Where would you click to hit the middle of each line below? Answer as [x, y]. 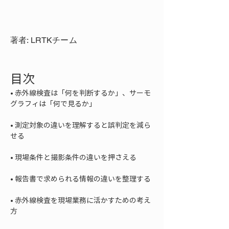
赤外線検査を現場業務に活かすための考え [83, 200]
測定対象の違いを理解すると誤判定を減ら [83, 125]
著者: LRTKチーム [44, 40]
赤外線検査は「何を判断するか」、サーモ [83, 93]
